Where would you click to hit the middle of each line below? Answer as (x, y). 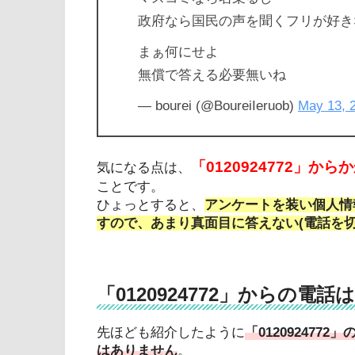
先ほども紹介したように (171, 333)
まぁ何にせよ (178, 52)
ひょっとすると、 (151, 205)
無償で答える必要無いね (212, 74)
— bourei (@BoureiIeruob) (218, 105)
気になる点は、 (144, 168)
